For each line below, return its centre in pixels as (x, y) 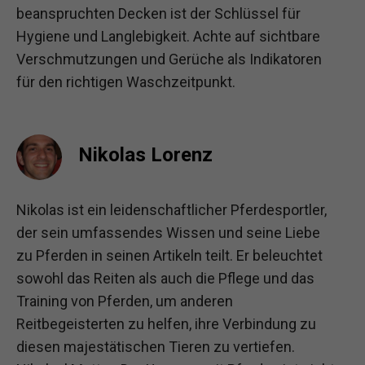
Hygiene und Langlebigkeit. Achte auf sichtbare (168, 36)
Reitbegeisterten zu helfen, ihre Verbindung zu (166, 323)
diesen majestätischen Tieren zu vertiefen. (156, 346)
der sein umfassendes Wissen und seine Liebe (168, 232)
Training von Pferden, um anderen (125, 301)
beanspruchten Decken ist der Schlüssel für (158, 13)
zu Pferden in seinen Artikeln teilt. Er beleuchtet (169, 255)
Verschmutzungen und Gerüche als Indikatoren (169, 59)
